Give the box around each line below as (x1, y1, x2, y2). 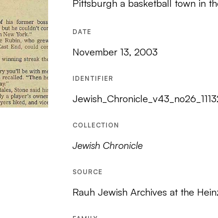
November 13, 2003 (72, 46, 158, 58)
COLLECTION (72, 121, 119, 129)
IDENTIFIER (72, 74, 113, 82)
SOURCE (72, 168, 103, 176)
